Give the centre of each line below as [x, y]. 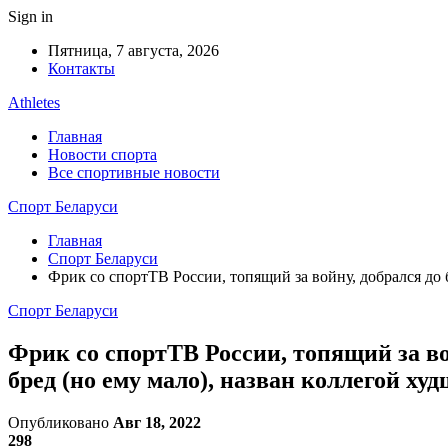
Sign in [30, 16]
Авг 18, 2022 [157, 422]
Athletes [34, 102]
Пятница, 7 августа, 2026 [133, 50]
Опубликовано [60, 422]
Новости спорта [102, 154]
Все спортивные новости [134, 172]
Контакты [81, 68]
